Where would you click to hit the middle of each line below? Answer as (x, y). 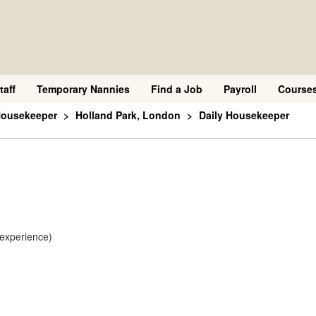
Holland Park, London (128, 115)
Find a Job (177, 89)
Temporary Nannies (83, 89)
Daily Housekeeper (244, 115)
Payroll (240, 89)
